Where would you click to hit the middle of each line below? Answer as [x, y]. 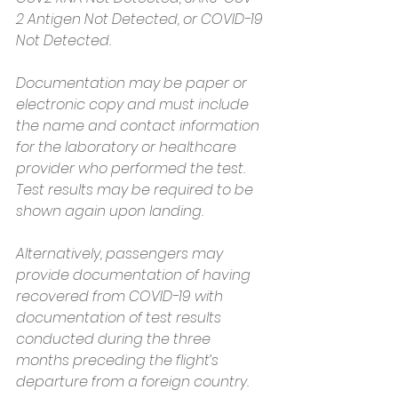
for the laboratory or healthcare [128, 147]
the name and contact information [139, 125]
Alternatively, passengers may [121, 253]
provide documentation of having [135, 275]
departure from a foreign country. [132, 381]
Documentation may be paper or [133, 83]
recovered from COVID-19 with [121, 296]
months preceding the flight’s [119, 360]
